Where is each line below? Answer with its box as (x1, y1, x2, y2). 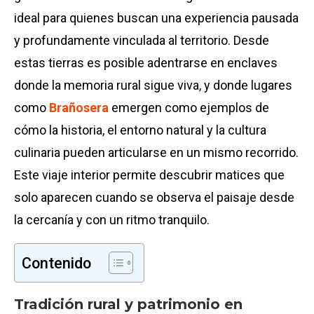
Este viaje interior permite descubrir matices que (14, 168, 285, 182)
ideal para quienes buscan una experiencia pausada (14, 11, 299, 25)
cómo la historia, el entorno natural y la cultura (14, 123, 266, 137)
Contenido (22, 254, 91, 272)
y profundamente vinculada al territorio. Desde (14, 33, 269, 48)
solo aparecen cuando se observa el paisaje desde (14, 190, 294, 205)
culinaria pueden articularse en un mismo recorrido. (14, 145, 299, 160)
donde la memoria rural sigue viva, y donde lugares (14, 78, 292, 93)
